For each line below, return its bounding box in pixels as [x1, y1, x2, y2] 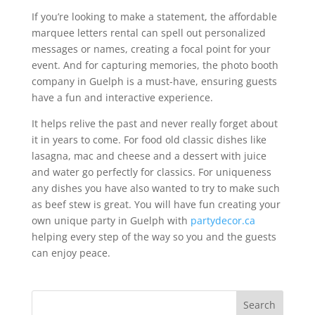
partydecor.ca [190, 213, 255, 227]
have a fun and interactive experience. [31, 90, 213, 104]
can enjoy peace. [31, 245, 110, 259]
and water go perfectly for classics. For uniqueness [31, 165, 271, 179]
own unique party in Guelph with [31, 213, 191, 227]
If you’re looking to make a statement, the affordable [31, 9, 277, 23]
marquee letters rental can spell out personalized [31, 25, 266, 39]
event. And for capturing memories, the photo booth [31, 58, 278, 72]
